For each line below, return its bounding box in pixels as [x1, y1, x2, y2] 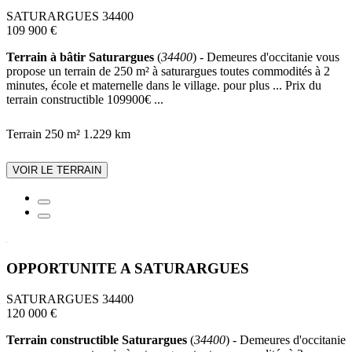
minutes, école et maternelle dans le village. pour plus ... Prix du [6, 78, 321, 92]
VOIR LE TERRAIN [13, 163, 101, 176]
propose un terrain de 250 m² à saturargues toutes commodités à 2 [6, 64, 330, 78]
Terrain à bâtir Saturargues [6, 49, 154, 64]
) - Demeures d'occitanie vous [192, 49, 339, 64]
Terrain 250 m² [6, 126, 80, 141]
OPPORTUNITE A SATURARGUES [6, 260, 249, 277]
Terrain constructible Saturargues [6, 332, 187, 346]
